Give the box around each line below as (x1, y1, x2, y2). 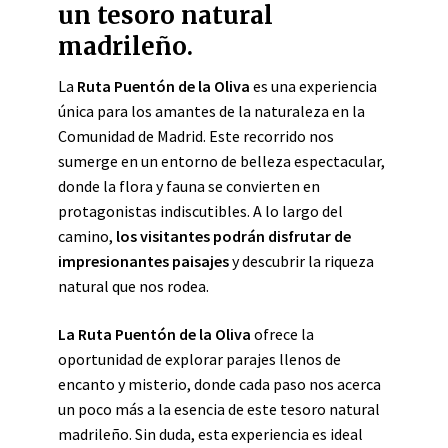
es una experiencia (250, 76, 377, 96)
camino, (58, 226, 116, 246)
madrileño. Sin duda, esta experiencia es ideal (58, 424, 363, 444)
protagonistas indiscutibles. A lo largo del (58, 201, 343, 221)
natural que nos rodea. (58, 276, 209, 296)
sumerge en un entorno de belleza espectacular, (58, 151, 385, 171)
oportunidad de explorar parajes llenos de (58, 349, 341, 369)
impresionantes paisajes (58, 251, 229, 271)
